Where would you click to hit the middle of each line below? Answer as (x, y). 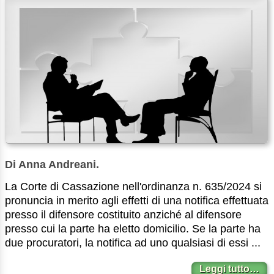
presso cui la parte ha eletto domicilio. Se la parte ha (133, 228)
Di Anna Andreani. (52, 164)
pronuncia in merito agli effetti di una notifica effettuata (137, 200)
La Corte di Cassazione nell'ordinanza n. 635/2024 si (133, 186)
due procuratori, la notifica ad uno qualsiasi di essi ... (133, 243)
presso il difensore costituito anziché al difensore (123, 214)
